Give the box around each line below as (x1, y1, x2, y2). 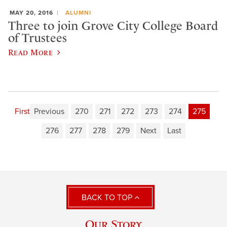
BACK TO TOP (82, 193, 134, 203)
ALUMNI (65, 9, 91, 16)
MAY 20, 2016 (10, 9, 53, 16)
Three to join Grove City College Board (8, 18, 218, 33)
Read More (8, 48, 53, 57)
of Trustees (8, 30, 67, 45)
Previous (34, 106, 64, 117)
